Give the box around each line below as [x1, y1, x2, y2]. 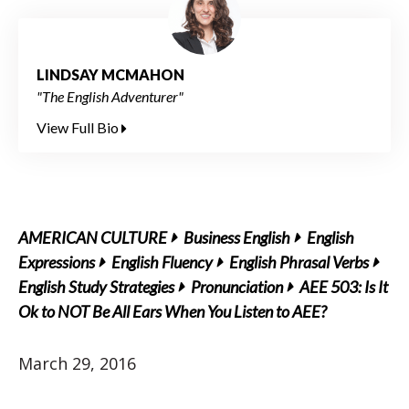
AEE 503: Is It [299, 277, 388, 297]
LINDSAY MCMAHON [37, 66, 184, 83]
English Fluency [111, 252, 213, 272]
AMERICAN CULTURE [18, 227, 167, 247]
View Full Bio [37, 119, 121, 136]
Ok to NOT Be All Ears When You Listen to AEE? [18, 301, 327, 321]
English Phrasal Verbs [229, 252, 369, 272]
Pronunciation [191, 277, 283, 297]
